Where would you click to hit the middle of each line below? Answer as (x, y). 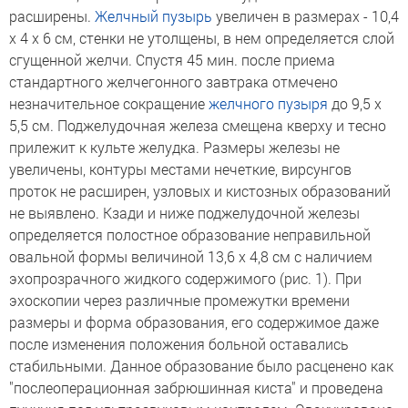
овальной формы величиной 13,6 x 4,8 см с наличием (191, 256)
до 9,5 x (355, 103)
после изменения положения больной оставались (179, 344)
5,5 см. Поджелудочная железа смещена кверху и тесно (198, 125)
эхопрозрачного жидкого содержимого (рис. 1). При (185, 278)
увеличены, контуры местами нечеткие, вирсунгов (180, 169)
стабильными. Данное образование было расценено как (201, 366)
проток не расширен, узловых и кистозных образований (200, 191)
